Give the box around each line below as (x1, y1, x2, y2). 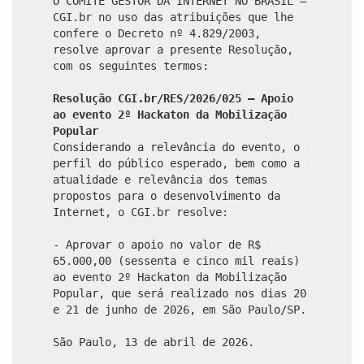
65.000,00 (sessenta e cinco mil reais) (53, 253, 300, 267)
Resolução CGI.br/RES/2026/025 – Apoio (53, 91, 293, 105)
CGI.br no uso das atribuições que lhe (53, 10, 293, 24)
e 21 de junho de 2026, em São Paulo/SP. (53, 302, 306, 316)
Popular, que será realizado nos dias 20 (53, 286, 306, 300)
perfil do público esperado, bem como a (53, 156, 300, 170)
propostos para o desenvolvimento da (53, 188, 280, 202)
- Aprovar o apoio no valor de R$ (53, 237, 261, 251)
